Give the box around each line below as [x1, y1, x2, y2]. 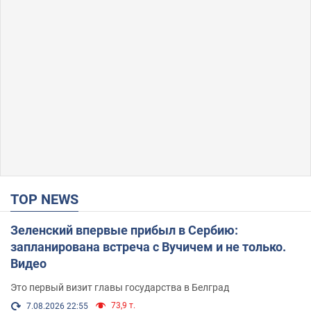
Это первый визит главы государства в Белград [10, 281, 229, 293]
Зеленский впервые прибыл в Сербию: [10, 222, 238, 237]
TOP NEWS [19, 190, 78, 208]
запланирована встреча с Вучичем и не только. [10, 239, 286, 254]
